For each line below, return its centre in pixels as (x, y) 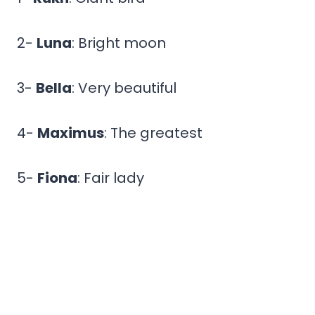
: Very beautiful (124, 88)
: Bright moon (119, 43)
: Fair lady (111, 178)
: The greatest (153, 133)
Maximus (71, 133)
